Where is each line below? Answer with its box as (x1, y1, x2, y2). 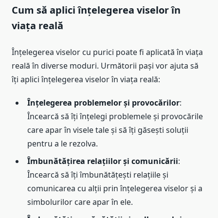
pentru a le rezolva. (27, 138, 98, 149)
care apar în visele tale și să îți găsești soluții (27, 125, 188, 136)
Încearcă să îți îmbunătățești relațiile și (27, 169, 168, 181)
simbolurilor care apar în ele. (27, 197, 133, 208)
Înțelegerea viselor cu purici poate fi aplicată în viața (12, 47, 203, 58)
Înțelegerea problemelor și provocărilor (27, 97, 180, 109)
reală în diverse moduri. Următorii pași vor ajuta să (12, 60, 199, 72)
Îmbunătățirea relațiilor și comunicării (27, 156, 178, 167)
